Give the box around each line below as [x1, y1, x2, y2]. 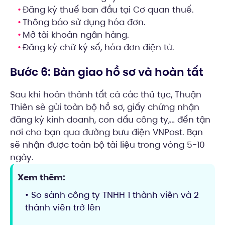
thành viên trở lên [25, 201, 100, 214]
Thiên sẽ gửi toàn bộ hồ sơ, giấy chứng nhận [10, 101, 199, 114]
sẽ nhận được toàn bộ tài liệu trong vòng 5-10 [10, 139, 205, 151]
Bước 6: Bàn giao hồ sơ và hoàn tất [10, 64, 203, 80]
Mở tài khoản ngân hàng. [23, 29, 129, 41]
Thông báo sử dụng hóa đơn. [23, 16, 146, 29]
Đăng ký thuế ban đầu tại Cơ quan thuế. [23, 4, 194, 16]
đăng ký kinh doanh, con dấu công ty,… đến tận [10, 114, 210, 126]
